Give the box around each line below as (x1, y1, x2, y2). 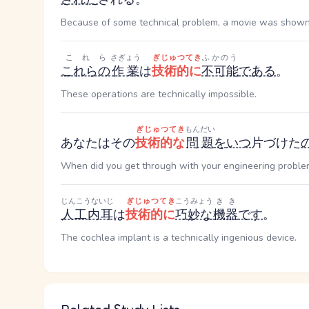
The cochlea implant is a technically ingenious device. (61, 231, 297, 244)
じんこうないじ (61, 196, 114, 206)
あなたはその (61, 134, 135, 151)
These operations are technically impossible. (61, 88, 257, 101)
